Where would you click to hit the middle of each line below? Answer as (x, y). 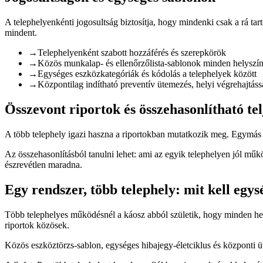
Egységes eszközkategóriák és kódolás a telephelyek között (147, 74)
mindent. (21, 33)
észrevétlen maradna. (43, 165)
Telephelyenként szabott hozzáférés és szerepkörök (132, 53)
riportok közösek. (37, 225)
